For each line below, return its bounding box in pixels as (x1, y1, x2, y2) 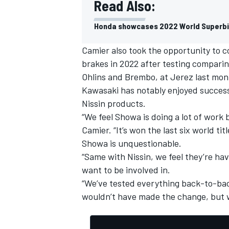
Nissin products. (82, 97, 146, 109)
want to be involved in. (82, 164, 170, 175)
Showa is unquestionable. (82, 137, 181, 149)
